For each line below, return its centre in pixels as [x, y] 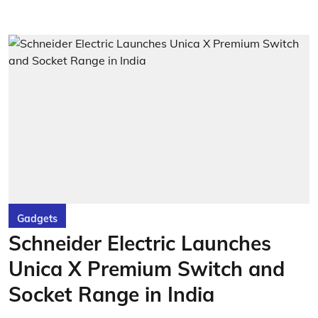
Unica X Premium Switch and [147, 269]
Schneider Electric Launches [140, 243]
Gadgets [37, 219]
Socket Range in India [111, 294]
